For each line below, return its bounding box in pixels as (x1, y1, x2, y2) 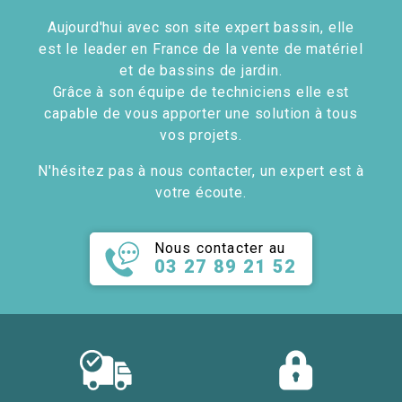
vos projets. (160, 127, 242, 144)
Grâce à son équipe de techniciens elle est (52, 83, 350, 101)
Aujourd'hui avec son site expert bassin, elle (48, 19, 354, 37)
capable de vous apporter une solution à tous (44, 105, 358, 123)
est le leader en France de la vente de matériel (39, 40, 363, 58)
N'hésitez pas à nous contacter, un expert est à (38, 162, 364, 180)
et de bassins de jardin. (119, 62, 283, 80)
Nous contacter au (153, 240, 286, 258)
